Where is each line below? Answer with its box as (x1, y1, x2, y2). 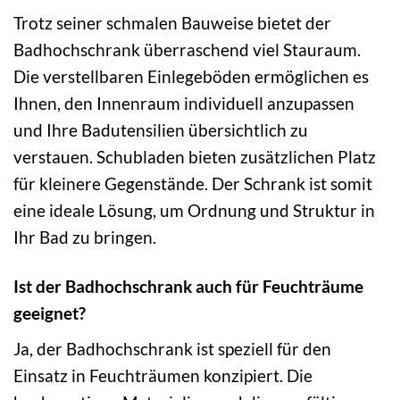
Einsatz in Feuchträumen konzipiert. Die (13, 364, 312, 386)
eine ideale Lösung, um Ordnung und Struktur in (13, 199, 375, 221)
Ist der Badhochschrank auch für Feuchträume (13, 275, 363, 296)
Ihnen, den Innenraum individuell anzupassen (13, 92, 354, 113)
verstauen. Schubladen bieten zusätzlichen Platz (13, 146, 376, 167)
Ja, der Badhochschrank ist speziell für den (13, 337, 331, 359)
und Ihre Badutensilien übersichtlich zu (13, 119, 308, 140)
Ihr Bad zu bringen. (13, 226, 156, 247)
